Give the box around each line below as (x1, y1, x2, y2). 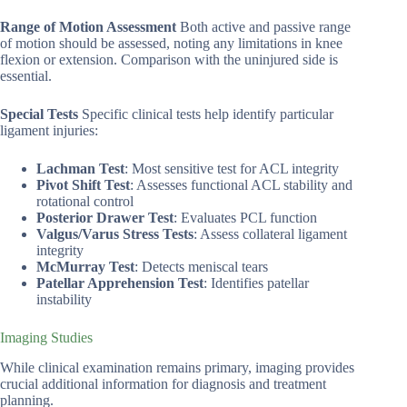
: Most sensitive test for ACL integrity (124, 161, 339, 177)
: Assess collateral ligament (194, 226, 347, 243)
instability (36, 292, 92, 308)
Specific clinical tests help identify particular (78, 106, 333, 123)
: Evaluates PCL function (174, 210, 317, 226)
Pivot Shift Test (36, 177, 130, 194)
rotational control (36, 194, 134, 210)
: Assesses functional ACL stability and (130, 177, 352, 194)
